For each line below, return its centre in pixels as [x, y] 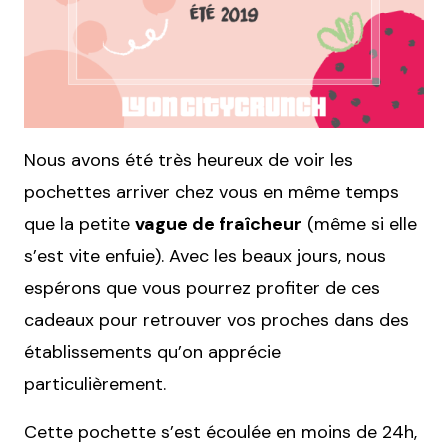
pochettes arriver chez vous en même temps [211, 192]
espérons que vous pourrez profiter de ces [202, 288]
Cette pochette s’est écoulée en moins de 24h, [220, 432]
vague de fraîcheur [218, 224]
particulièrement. [95, 384]
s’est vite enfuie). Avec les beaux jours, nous [205, 256]
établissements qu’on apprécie [152, 352]
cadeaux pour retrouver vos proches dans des [216, 320]
